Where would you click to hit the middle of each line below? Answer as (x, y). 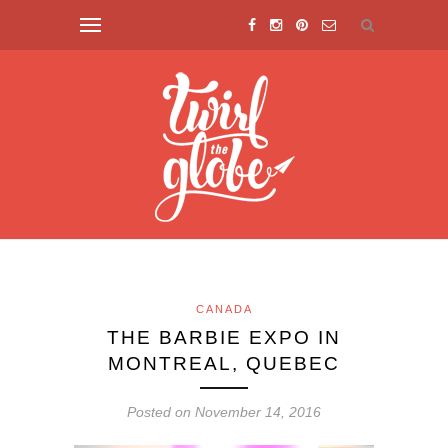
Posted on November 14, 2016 (224, 412)
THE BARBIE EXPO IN (224, 337)
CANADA (224, 309)
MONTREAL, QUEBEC (224, 363)
